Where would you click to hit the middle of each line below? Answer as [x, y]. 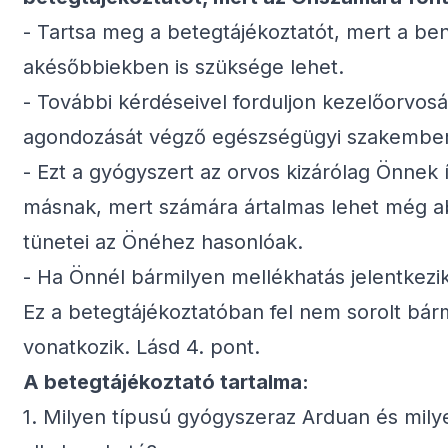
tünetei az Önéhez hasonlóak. [163, 242]
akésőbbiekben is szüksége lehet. [183, 67]
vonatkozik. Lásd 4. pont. [141, 347]
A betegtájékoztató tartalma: [166, 382]
